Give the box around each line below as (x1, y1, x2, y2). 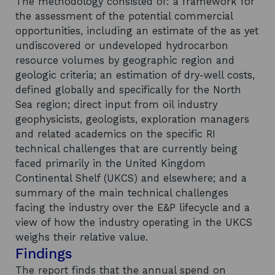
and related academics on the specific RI (15, 128, 215, 140)
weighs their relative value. (15, 231, 148, 243)
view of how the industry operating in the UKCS (15, 217, 252, 228)
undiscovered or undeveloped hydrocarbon (15, 40, 228, 52)
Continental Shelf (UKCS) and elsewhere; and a (15, 172, 247, 184)
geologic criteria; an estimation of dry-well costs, (15, 69, 255, 81)
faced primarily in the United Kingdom (15, 158, 206, 169)
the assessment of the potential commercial (15, 10, 233, 22)
